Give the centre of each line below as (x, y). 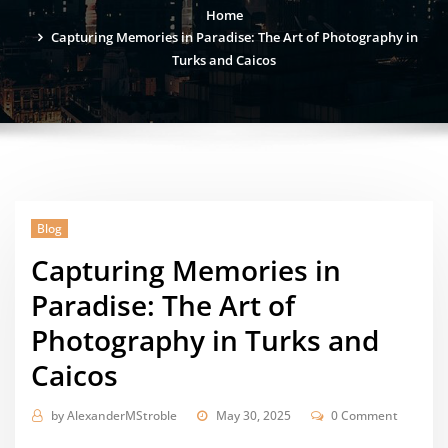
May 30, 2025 (253, 416)
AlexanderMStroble (121, 416)
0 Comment (365, 416)
